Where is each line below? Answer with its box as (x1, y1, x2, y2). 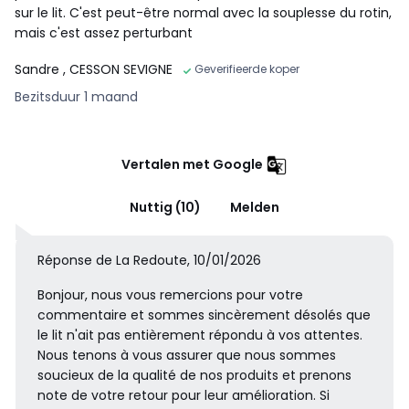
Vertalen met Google (121, 154, 263, 173)
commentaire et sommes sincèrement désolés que (37, 305, 371, 324)
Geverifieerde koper (194, 60, 299, 77)
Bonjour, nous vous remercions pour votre (37, 285, 303, 304)
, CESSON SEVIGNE (63, 59, 173, 79)
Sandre (15, 59, 63, 79)
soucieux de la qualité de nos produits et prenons (37, 365, 351, 384)
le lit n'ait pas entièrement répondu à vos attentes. (37, 325, 362, 344)
